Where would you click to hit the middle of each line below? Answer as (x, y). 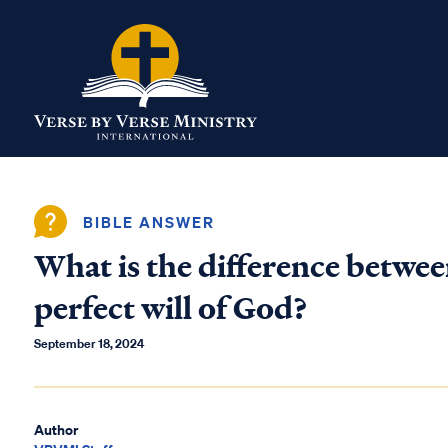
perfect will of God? (171, 308)
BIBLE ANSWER (149, 221)
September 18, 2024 (89, 343)
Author (56, 429)
